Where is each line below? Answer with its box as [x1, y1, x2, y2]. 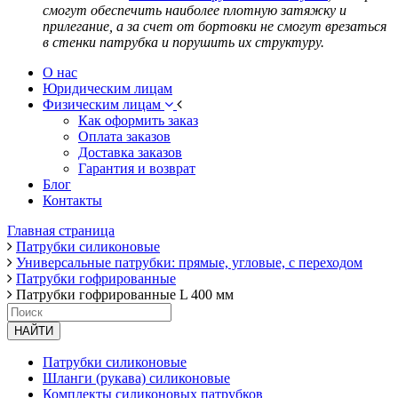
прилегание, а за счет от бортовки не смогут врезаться [43, 18, 386, 34]
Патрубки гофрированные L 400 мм [16, 286, 234, 302]
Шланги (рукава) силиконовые [43, 370, 230, 386]
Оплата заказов [78, 128, 171, 144]
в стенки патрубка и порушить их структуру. [43, 34, 324, 50]
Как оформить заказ [78, 112, 198, 128]
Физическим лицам [43, 96, 164, 112]
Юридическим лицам [43, 80, 172, 96]
